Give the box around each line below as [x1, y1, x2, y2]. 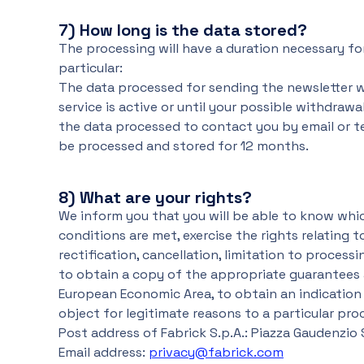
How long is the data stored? [80, 19, 307, 41]
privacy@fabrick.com [149, 344, 284, 361]
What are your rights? [80, 187, 252, 208]
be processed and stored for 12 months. [58, 137, 309, 154]
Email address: [58, 344, 149, 361]
